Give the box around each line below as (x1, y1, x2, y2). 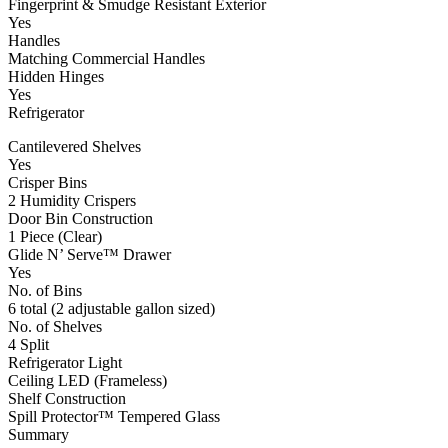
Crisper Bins (8, 174, 87, 192)
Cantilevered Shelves (8, 138, 141, 156)
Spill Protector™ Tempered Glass (8, 408, 220, 426)
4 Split (8, 336, 49, 354)
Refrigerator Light (8, 354, 122, 372)
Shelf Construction (8, 390, 126, 408)
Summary (8, 426, 69, 444)
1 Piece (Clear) (8, 228, 102, 246)
